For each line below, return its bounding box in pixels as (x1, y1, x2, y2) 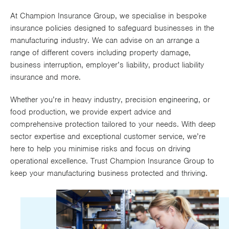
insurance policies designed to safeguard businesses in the (10, 22, 214, 33)
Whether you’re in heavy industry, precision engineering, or (10, 94, 210, 105)
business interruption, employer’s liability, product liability (10, 59, 204, 70)
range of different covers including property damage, (10, 47, 191, 58)
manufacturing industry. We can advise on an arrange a (10, 35, 199, 45)
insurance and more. (10, 72, 81, 82)
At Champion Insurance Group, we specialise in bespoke (10, 10, 207, 21)
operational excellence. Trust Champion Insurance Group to (10, 155, 214, 166)
